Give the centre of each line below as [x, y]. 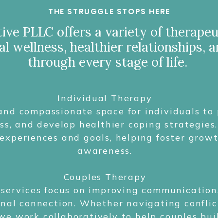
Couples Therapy [105, 177]
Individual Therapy [105, 98]
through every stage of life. [108, 62]
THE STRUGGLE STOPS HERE [109, 11]
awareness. [105, 151]
